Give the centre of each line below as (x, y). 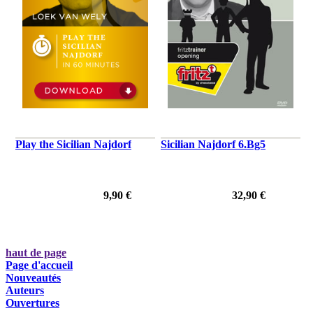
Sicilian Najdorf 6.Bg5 (213, 144)
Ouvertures (32, 303)
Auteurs (25, 290)
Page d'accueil (39, 265)
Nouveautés (33, 277)
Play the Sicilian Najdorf (73, 144)
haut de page (36, 252)
